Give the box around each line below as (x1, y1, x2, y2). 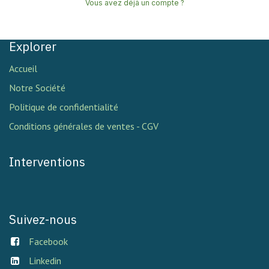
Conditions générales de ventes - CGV (9, 119, 159, 132)
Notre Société (9, 81, 65, 94)
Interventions (9, 153, 85, 170)
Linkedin (28, 254, 61, 267)
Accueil (9, 62, 37, 74)
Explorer (9, 38, 56, 55)
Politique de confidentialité (9, 100, 118, 113)
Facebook (28, 235, 68, 247)
